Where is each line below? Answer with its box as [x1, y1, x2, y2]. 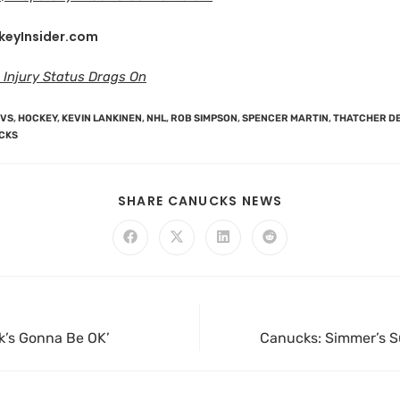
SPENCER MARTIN [242, 112, 329, 124]
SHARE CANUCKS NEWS [117, 192, 283, 210]
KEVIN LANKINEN [62, 112, 142, 124]
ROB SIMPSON [171, 112, 237, 124]
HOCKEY [18, 112, 57, 124]
